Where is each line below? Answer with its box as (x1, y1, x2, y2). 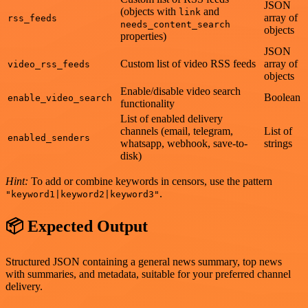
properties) (120, 30, 166, 43)
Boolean (264, 91, 300, 104)
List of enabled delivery (120, 113, 223, 125)
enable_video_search (8, 93, 112, 104)
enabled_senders (8, 133, 90, 144)
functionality (120, 98, 175, 110)
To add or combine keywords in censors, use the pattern (28, 175, 272, 188)
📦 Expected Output (5, 217, 148, 236)
